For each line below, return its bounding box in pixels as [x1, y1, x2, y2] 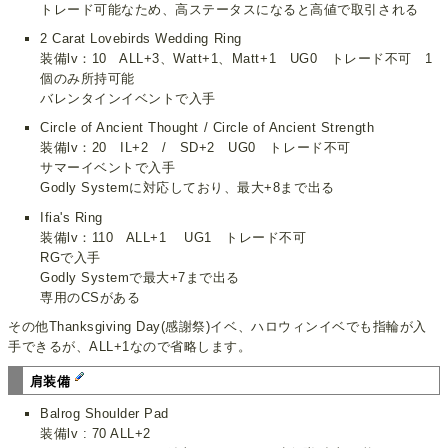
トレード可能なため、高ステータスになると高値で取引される [40, 2, 419, 18]
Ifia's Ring [40, 209, 103, 225]
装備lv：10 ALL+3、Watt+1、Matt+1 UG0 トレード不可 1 [40, 51, 433, 67]
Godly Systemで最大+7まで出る [40, 269, 240, 285]
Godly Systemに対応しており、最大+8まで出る [40, 180, 335, 196]
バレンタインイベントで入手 [40, 91, 216, 107]
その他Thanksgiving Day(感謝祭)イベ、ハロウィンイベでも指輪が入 [8, 318, 427, 334]
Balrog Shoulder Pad [40, 406, 169, 421]
